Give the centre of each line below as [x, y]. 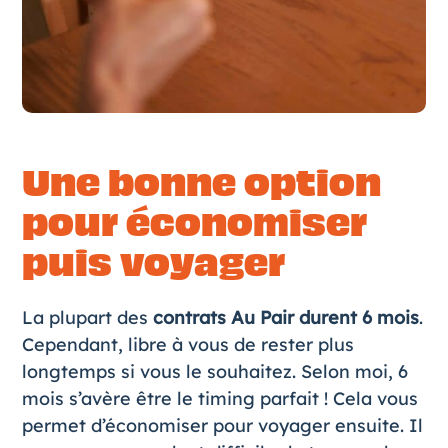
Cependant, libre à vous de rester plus [187, 344]
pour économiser [194, 223]
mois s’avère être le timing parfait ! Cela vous [219, 398]
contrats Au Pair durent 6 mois [285, 317]
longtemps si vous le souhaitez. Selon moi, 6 [214, 371]
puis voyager [153, 263]
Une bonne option [201, 183]
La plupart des [87, 317]
